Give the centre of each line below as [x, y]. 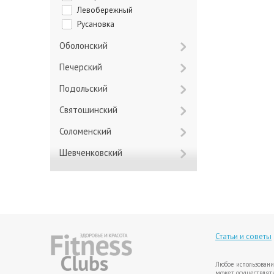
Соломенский [87, 131]
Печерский [83, 67]
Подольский [86, 88]
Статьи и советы [243, 236]
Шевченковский [95, 153]
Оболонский [87, 46]
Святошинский [91, 110]
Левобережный [107, 10]
